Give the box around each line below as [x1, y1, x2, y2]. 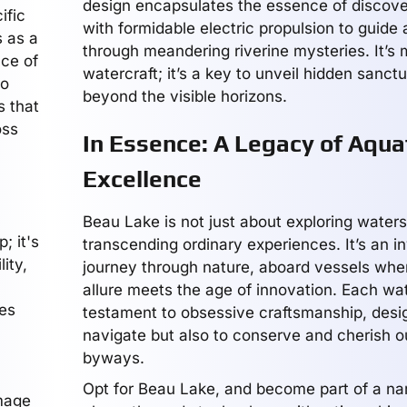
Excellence [82, 165, 202, 193]
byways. [82, 349, 144, 367]
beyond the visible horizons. [82, 87, 287, 105]
